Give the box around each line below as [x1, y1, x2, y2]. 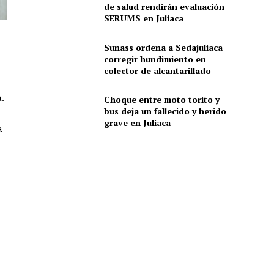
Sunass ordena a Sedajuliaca [103, 41, 223, 53]
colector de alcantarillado [103, 64, 211, 76]
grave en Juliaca [103, 117, 171, 129]
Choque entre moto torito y [103, 94, 220, 106]
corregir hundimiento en [103, 53, 206, 65]
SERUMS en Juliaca [103, 12, 183, 24]
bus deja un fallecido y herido [103, 105, 226, 117]
